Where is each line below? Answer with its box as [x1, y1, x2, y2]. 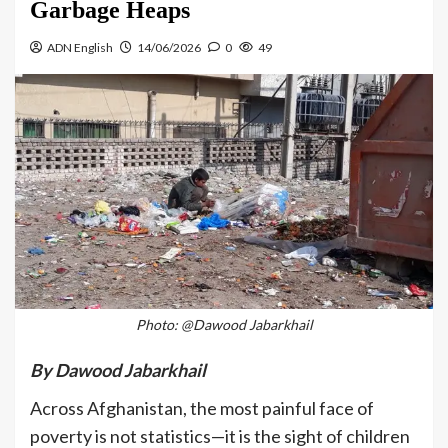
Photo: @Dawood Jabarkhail [135, 316, 313, 334]
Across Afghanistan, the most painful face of [30, 397, 374, 420]
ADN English [47, 40, 113, 56]
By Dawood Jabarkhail [30, 359, 209, 382]
